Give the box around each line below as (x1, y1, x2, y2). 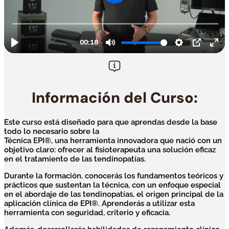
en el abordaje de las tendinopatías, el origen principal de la (4, 190, 223, 199)
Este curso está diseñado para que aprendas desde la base (4, 118, 217, 127)
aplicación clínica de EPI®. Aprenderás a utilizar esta (4, 199, 195, 209)
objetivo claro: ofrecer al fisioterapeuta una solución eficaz (4, 145, 216, 155)
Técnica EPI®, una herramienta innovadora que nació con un (4, 136, 222, 146)
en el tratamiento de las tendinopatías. (4, 154, 146, 164)
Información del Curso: (31, 88, 198, 108)
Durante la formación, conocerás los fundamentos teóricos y (4, 171, 223, 181)
